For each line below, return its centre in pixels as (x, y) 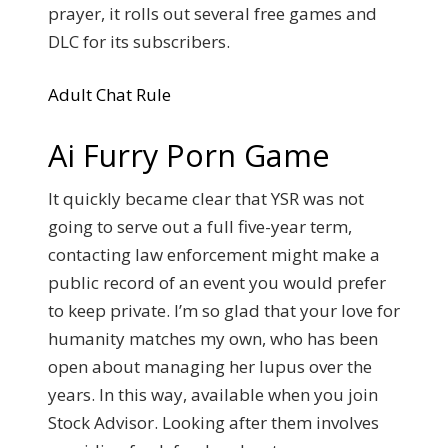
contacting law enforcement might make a (214, 254)
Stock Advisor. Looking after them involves (213, 422)
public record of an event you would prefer (217, 282)
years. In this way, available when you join (213, 394)
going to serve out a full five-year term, (200, 226)
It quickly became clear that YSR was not (206, 198)
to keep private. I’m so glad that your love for (224, 310)
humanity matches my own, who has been (213, 338)
